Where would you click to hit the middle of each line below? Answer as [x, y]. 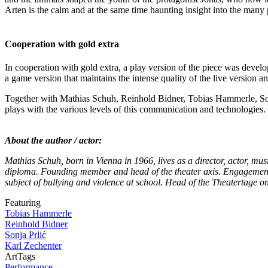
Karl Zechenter [33, 246]
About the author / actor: [53, 141]
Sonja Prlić [25, 235]
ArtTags [20, 257]
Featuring [23, 203]
